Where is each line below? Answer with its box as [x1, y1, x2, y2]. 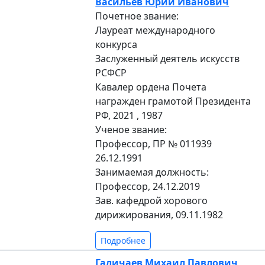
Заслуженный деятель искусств [95, 51, 240, 65]
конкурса [95, 37, 138, 51]
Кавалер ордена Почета [95, 80, 207, 93]
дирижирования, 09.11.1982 [95, 208, 224, 221]
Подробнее [101, 234, 146, 246]
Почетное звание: [95, 9, 179, 22]
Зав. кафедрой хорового [95, 193, 208, 207]
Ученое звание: [95, 122, 167, 136]
